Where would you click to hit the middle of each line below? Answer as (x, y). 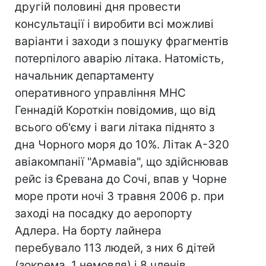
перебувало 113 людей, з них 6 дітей (115, 248)
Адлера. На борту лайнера (88, 231)
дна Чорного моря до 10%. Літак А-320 (122, 145)
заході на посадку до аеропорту (104, 213)
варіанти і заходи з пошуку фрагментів (122, 41)
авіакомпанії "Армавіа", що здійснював (122, 162)
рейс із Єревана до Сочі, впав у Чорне (121, 179)
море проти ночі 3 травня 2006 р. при (119, 196)
